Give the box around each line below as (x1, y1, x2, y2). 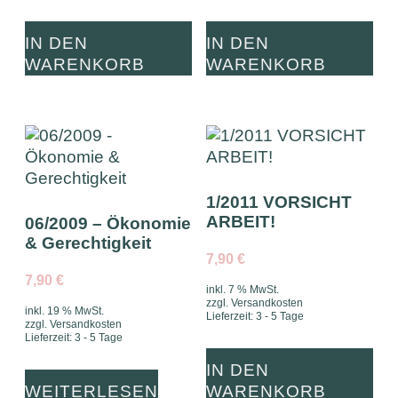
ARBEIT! (205, 212, 275, 232)
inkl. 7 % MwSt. (205, 283, 279, 296)
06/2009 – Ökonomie (25, 214, 192, 234)
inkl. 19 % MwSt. (25, 304, 105, 317)
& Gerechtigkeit (25, 234, 152, 253)
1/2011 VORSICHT (205, 193, 352, 212)
